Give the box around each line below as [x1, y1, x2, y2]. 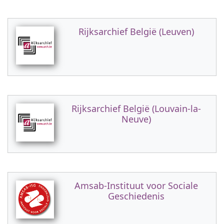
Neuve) [121, 113, 151, 125]
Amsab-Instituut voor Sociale [74, 179, 198, 191]
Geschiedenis [107, 190, 164, 202]
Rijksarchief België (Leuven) [78, 25, 194, 37]
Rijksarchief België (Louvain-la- [71, 102, 201, 114]
